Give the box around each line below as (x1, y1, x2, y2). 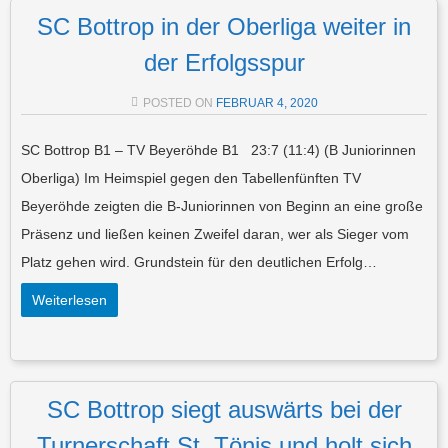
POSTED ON (142, 95, 216, 110)
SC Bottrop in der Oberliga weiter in (37, 12, 411, 40)
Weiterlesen (32, 291, 107, 308)
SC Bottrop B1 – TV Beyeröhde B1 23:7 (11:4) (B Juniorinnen (21, 141, 416, 158)
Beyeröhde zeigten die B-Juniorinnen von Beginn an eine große (21, 197, 423, 214)
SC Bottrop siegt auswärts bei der (46, 395, 402, 423)
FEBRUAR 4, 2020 (215, 95, 318, 110)
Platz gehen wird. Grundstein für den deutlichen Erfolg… (21, 253, 377, 270)
